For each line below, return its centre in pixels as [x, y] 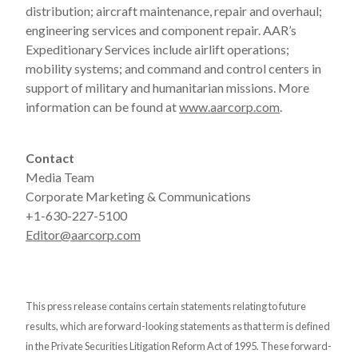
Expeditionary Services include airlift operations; [157, 49]
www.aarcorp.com [229, 107]
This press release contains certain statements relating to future [166, 306]
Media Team [60, 177]
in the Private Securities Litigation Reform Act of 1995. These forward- [179, 346]
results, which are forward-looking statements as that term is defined [178, 326]
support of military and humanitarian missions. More [167, 88]
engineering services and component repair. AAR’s [161, 30]
